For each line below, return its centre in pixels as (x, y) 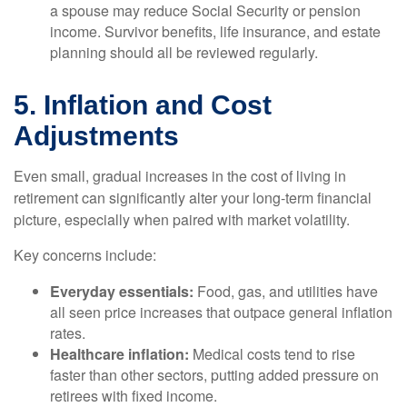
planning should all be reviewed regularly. (184, 52)
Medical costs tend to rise (272, 354)
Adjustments (96, 136)
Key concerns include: (85, 255)
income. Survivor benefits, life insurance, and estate (215, 31)
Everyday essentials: (122, 291)
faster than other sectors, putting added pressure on (214, 375)
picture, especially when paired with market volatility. (182, 219)
